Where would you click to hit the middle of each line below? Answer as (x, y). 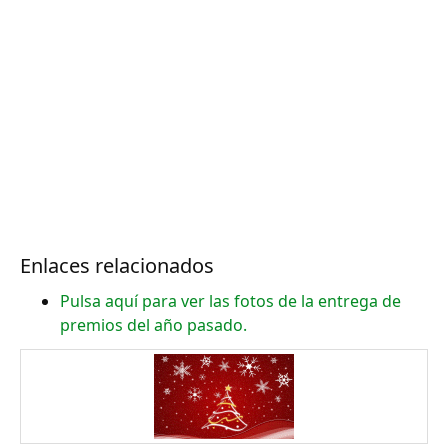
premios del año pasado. (153, 325)
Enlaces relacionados (117, 265)
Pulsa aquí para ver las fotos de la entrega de (230, 301)
